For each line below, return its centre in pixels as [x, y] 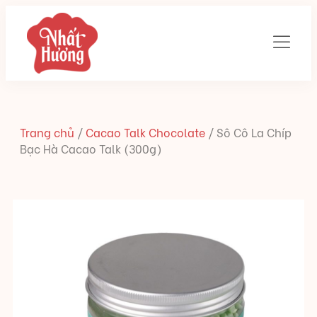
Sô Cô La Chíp [254, 132]
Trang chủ [47, 132]
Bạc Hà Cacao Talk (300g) [91, 148]
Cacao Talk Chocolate [145, 132]
